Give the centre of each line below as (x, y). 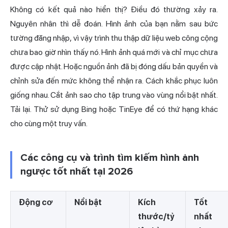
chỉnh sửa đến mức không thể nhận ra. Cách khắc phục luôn (114, 81)
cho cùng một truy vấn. (49, 124)
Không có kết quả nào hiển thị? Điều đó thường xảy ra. (114, 10)
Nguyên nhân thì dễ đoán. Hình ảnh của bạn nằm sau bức (114, 24)
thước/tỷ (156, 217)
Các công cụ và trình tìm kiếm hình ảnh (110, 158)
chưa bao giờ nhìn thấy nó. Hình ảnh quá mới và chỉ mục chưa (114, 52)
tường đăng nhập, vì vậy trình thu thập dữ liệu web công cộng (114, 38)
